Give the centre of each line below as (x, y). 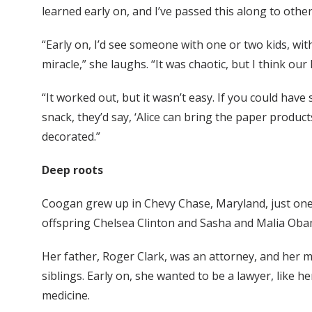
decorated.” (71, 137)
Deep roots (72, 170)
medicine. (66, 296)
